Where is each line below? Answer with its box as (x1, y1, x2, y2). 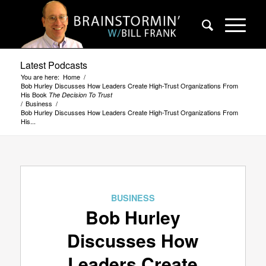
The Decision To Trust (48, 90, 112, 99)
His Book (20, 90, 49, 99)
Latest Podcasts (20, 58, 87, 72)
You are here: (20, 72, 59, 81)
